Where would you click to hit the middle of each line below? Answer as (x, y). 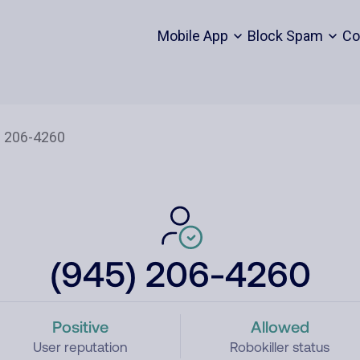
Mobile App (192, 36)
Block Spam (285, 36)
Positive (80, 326)
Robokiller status (280, 347)
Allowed (280, 326)
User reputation (80, 347)
